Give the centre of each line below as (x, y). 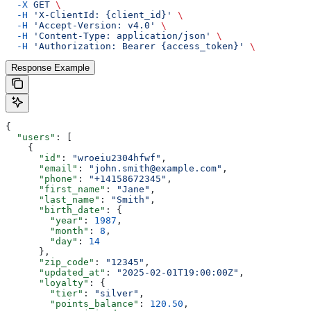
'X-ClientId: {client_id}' (100, 15)
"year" (44, 220)
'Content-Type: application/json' (119, 35)
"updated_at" (56, 272)
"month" (47, 230)
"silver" (117, 293)
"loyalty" (47, 283)
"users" (31, 137)
